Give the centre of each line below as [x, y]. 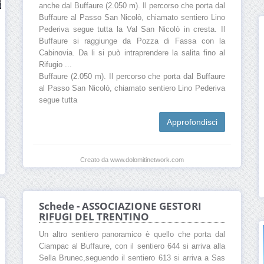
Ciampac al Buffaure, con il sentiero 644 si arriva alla [132, 247]
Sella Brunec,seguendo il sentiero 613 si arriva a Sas [132, 258]
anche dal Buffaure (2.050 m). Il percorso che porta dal [132, 6]
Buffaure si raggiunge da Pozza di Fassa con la [132, 41]
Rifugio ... [55, 65]
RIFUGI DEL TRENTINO [94, 217]
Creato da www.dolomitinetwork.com [132, 159]
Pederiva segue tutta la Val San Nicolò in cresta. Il [132, 29]
